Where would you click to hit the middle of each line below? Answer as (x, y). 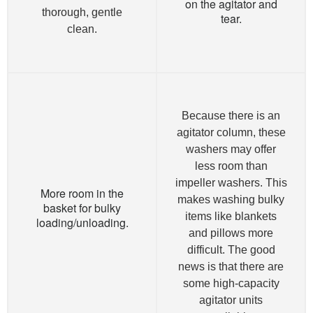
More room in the (82, 194)
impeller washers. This (231, 183)
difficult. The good (231, 250)
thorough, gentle (82, 13)
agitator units (231, 300)
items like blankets (231, 217)
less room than (231, 166)
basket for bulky (82, 208)
